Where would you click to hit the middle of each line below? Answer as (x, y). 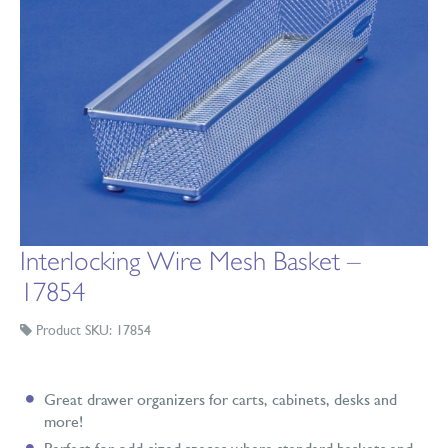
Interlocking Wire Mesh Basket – (190, 261)
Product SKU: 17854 (91, 331)
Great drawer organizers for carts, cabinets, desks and (220, 401)
